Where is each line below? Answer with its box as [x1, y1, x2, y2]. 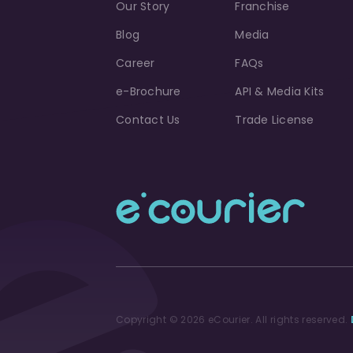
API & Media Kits [235, 83, 325, 99]
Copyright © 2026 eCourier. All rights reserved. [116, 312, 351, 326]
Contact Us [116, 111, 180, 128]
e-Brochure [116, 83, 181, 99]
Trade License [235, 111, 314, 128]
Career [116, 54, 155, 71]
